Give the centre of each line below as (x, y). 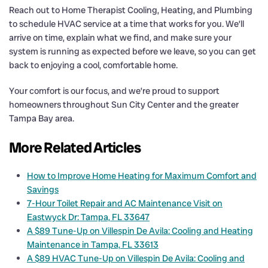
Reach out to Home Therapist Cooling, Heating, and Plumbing (131, 10)
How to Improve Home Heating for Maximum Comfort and (142, 176)
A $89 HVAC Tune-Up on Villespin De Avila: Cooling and (136, 258)
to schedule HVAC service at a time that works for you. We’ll (127, 24)
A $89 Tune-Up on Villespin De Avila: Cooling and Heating (140, 231)
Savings (43, 189)
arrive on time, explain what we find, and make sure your (120, 37)
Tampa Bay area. (42, 118)
